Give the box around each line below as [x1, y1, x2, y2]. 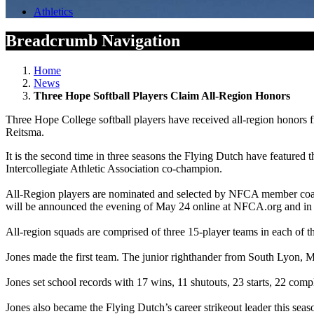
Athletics [34, 5, 73, 18]
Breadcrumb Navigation [6, 32, 180, 50]
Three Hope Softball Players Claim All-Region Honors [34, 90, 290, 102]
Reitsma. [6, 126, 44, 139]
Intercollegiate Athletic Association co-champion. [6, 163, 222, 175]
